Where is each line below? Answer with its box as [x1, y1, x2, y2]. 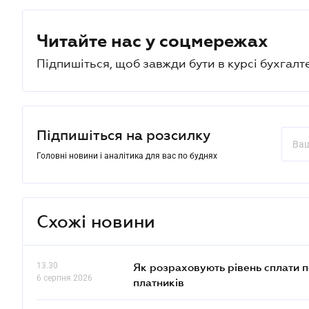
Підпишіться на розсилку [37, 140, 210, 155]
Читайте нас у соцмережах [37, 43, 268, 63]
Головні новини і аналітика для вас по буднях [37, 163, 217, 173]
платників [133, 288, 184, 301]
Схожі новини [37, 223, 155, 244]
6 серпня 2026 [37, 286, 92, 295]
